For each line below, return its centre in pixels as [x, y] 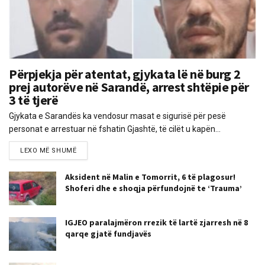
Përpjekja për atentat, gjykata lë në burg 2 [125, 74]
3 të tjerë [34, 100]
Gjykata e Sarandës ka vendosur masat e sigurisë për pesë [117, 116]
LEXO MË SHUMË [49, 151]
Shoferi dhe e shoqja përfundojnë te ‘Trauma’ [153, 188]
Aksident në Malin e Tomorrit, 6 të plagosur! [150, 177]
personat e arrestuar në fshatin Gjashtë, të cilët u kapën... [115, 129]
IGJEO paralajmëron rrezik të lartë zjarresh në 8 [156, 223]
